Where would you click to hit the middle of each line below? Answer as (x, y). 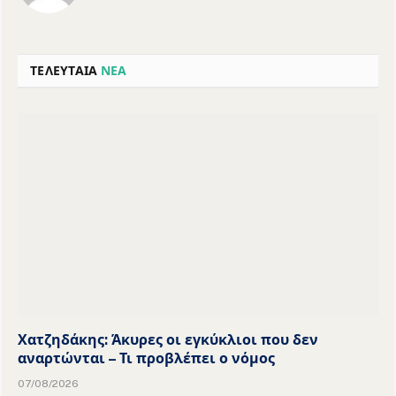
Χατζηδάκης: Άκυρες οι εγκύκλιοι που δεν (168, 339)
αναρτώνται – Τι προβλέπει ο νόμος (146, 358)
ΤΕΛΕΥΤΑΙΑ (65, 71)
